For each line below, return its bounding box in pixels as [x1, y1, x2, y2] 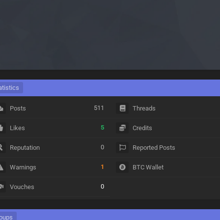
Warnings [10, 164, 37, 171]
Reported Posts [133, 144, 176, 151]
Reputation [10, 144, 40, 151]
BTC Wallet [133, 164, 164, 171]
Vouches [10, 183, 35, 191]
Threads [133, 105, 156, 112]
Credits [133, 124, 153, 132]
